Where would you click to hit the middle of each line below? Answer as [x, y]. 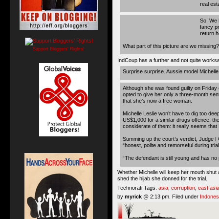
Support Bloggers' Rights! [59, 49]
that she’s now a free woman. [157, 101]
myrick [133, 197]
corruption [183, 187]
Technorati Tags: [138, 187]
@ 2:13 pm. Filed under [171, 197]
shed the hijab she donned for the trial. [162, 178]
